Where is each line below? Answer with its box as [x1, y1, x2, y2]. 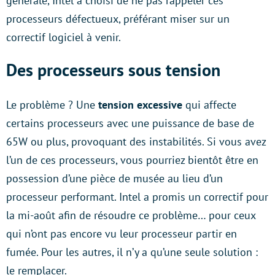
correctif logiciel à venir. [6, 30, 121, 45]
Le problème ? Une [6, 98, 98, 112]
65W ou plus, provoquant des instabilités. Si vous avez [6, 134, 266, 149]
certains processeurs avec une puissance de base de [6, 116, 254, 131]
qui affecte [182, 98, 236, 112]
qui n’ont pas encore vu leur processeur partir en [6, 227, 237, 241]
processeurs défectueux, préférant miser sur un [6, 12, 230, 26]
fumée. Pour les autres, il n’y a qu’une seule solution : [6, 245, 258, 260]
